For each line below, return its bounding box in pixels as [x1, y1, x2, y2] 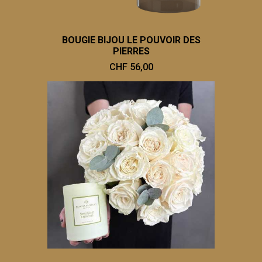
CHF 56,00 [109, 61, 153, 73]
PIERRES [112, 46, 150, 57]
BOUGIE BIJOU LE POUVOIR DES [61, 35, 201, 46]
